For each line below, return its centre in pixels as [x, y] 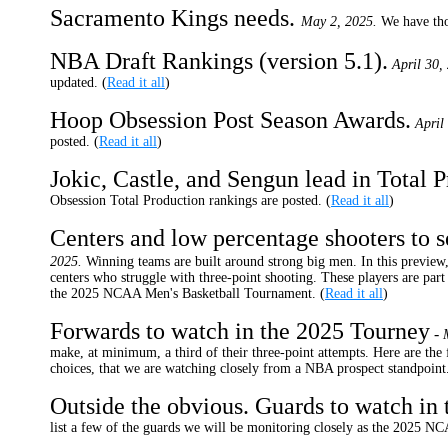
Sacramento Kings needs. [175, 18]
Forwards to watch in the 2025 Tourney [240, 331]
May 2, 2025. [339, 21]
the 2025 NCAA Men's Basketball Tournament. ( [187, 293]
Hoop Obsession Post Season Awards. [230, 120]
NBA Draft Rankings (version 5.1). [219, 61]
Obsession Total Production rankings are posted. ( [190, 200]
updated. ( [78, 82]
